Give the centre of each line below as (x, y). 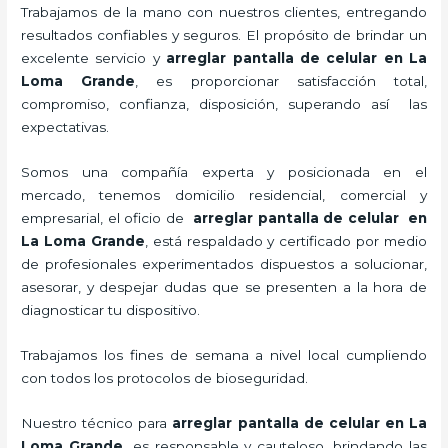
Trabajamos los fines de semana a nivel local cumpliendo (224, 354)
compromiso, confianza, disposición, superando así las (224, 103)
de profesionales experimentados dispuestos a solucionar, (224, 263)
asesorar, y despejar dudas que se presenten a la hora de (224, 286)
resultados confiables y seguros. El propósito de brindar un (224, 34)
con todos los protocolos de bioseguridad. (165, 377)
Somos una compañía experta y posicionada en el (224, 171)
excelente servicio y (94, 57)
